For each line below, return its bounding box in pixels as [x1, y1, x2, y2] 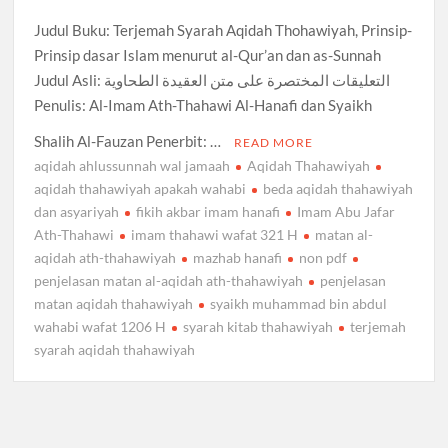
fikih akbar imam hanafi [136, 202, 281, 220]
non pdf [299, 248, 348, 266]
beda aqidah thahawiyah [263, 179, 414, 197]
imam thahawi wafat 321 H [131, 225, 299, 243]
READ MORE [234, 134, 314, 150]
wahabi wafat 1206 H [34, 317, 167, 335]
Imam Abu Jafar [297, 202, 396, 220]
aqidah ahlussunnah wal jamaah [34, 156, 231, 174]
